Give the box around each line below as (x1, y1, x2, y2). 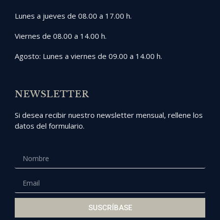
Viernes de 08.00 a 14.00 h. (15, 31, 107, 41)
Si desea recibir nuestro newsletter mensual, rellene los (15, 110, 203, 120)
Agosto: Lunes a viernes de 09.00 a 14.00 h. (15, 51, 162, 61)
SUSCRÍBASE (88, 203, 132, 212)
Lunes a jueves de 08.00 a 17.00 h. (15, 10, 132, 21)
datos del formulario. (15, 120, 84, 131)
